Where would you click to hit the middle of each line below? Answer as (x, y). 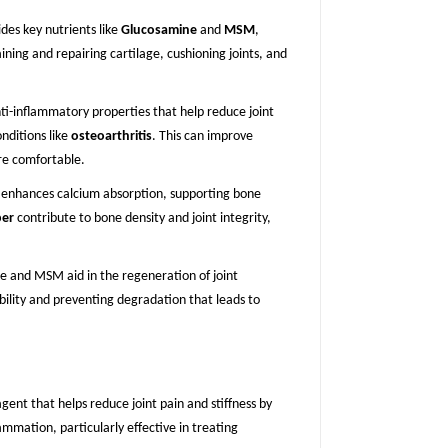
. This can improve (202, 137)
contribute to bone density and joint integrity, (142, 219)
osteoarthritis (111, 137)
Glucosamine (159, 31)
